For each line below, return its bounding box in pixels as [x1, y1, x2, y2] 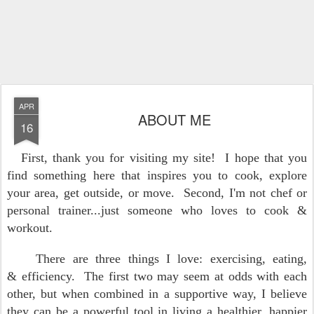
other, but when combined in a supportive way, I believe [7, 287, 307, 301]
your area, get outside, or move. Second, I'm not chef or [7, 186, 307, 200]
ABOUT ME [138, 109, 211, 130]
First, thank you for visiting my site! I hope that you [15, 151, 308, 165]
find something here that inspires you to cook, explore [7, 168, 307, 182]
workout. [7, 221, 53, 235]
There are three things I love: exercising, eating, [21, 252, 308, 266]
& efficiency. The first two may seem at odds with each [7, 269, 307, 283]
